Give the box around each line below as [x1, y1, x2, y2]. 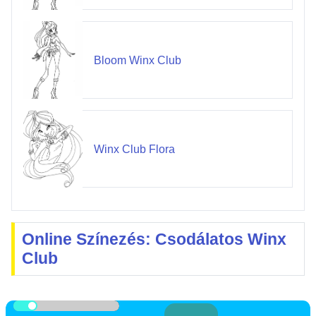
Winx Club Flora [93, 142, 175, 155]
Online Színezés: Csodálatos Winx [22, 230, 286, 249]
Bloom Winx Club [93, 54, 181, 66]
